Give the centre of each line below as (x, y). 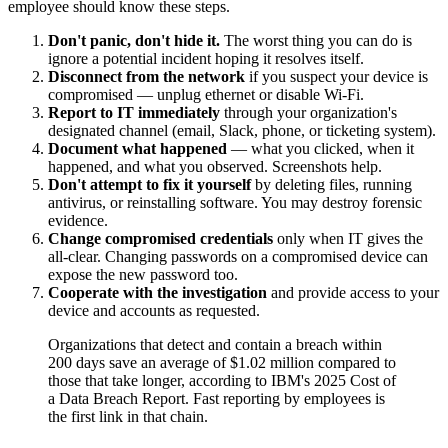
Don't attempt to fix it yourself (149, 184)
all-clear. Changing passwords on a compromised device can (238, 256)
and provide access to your (353, 292)
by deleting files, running (331, 184)
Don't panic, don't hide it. (134, 40)
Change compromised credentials (160, 238)
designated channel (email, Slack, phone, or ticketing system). (242, 130)
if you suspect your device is (336, 76)
